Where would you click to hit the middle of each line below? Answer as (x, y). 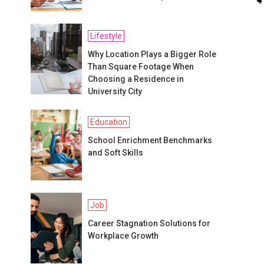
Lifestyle (106, 36)
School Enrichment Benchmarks (150, 140)
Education (109, 122)
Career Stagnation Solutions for (149, 223)
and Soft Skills (116, 152)
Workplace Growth (123, 235)
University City (115, 91)
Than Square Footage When (141, 66)
